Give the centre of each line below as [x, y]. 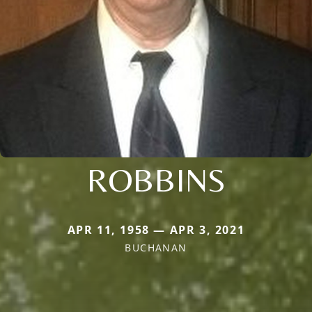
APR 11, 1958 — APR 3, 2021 [156, 230]
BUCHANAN [156, 248]
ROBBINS [156, 180]
